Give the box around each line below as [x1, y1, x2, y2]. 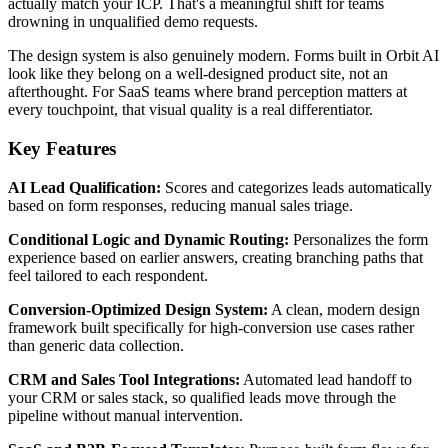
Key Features [8, 137, 116, 159]
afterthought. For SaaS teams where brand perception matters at [8, 83, 407, 101]
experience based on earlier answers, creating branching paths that [8, 248, 423, 266]
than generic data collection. [8, 336, 184, 354]
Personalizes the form [289, 230, 428, 248]
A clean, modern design [268, 300, 420, 318]
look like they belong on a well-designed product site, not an [8, 65, 388, 83]
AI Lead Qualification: [8, 178, 161, 196]
